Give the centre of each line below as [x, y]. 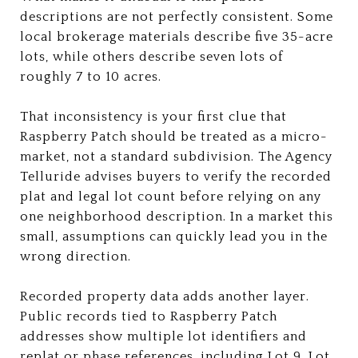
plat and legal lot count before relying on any [171, 196]
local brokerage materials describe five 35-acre [177, 36]
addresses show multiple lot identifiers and [163, 336]
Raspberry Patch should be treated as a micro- [174, 136]
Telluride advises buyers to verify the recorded [176, 176]
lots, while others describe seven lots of [152, 56]
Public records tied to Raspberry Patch [149, 316]
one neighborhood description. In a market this [177, 216]
